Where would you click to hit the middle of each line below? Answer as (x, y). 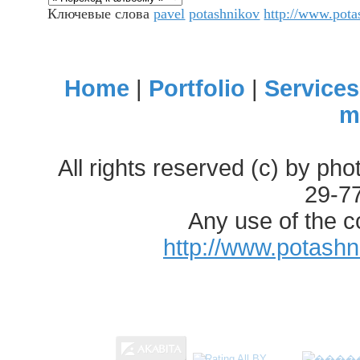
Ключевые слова (101, 13)
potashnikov (225, 13)
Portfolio (197, 88)
